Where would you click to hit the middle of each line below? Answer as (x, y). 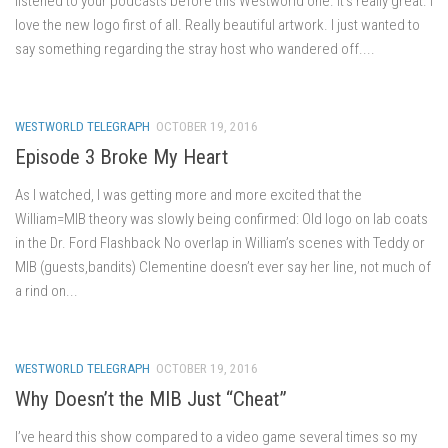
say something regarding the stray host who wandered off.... (195, 48)
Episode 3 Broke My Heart (121, 156)
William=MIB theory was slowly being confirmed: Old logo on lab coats (221, 218)
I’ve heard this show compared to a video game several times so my (216, 436)
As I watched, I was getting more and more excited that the (188, 194)
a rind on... (46, 290)
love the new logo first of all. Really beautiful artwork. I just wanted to (217, 24)
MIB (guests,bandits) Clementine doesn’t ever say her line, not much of (223, 266)
